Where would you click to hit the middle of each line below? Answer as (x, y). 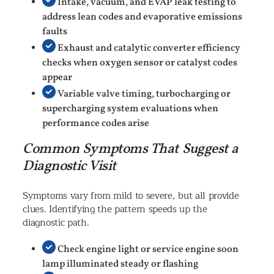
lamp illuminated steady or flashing (120, 265)
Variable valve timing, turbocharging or (143, 94)
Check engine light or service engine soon (147, 250)
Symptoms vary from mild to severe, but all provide (131, 196)
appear (57, 77)
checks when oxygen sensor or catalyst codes (140, 63)
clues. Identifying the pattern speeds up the (115, 209)
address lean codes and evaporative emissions (143, 17)
